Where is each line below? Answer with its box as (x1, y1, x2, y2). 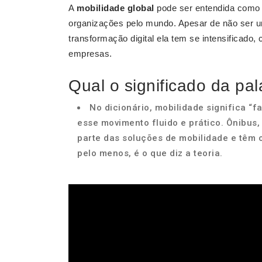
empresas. (68, 49, 112, 58)
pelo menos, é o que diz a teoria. (77, 148, 223, 158)
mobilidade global (77, 3, 154, 13)
